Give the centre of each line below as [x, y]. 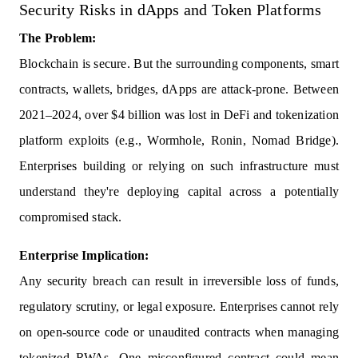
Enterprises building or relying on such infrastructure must [179, 165]
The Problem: [58, 38]
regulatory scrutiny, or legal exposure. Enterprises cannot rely [179, 306]
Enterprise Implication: [84, 255]
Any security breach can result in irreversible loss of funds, [179, 280]
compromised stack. [71, 217]
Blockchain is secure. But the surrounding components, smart [179, 63]
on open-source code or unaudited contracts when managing [179, 332]
